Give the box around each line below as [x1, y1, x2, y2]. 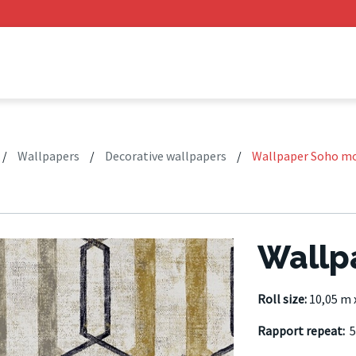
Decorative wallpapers [104, 147, 226, 164]
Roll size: [257, 290, 309, 307]
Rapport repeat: [257, 322, 350, 339]
